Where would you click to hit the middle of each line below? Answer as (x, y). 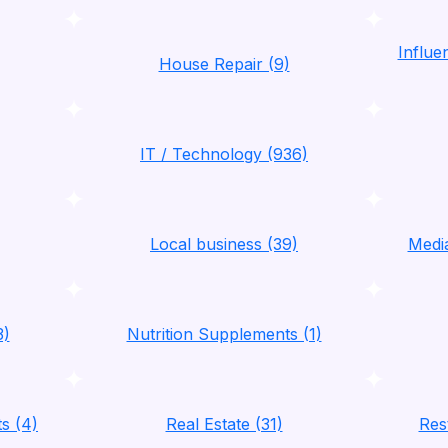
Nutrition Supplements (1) (224, 334)
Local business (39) (224, 244)
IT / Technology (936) (224, 154)
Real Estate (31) (224, 424)
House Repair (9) (224, 64)
